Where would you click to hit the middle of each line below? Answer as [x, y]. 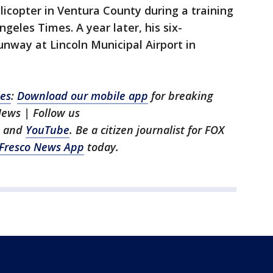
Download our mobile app [83, 96]
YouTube [48, 130]
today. [101, 147]
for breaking [181, 96]
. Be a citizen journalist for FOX [147, 130]
